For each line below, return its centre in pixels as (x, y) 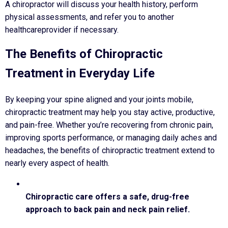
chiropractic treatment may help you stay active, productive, (110, 112)
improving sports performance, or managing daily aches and (111, 137)
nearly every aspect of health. (57, 163)
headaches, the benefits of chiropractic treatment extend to (110, 150)
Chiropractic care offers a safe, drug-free (107, 196)
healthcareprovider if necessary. (62, 30)
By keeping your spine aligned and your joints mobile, (99, 99)
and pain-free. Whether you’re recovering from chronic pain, (109, 125)
